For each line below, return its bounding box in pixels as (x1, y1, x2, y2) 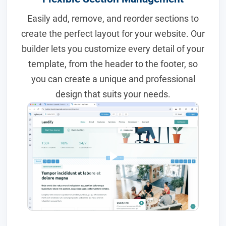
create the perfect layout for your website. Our (21, 28, 205, 39)
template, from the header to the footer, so (28, 59, 198, 70)
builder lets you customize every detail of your (22, 43, 204, 54)
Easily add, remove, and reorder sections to (27, 13, 199, 24)
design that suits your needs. (55, 89, 171, 100)
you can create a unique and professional (31, 74, 195, 85)
